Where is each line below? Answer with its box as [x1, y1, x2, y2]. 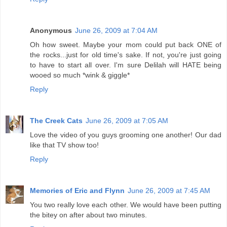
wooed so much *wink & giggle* [30, 71, 130, 80]
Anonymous [30, 26, 72, 35]
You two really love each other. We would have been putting [30, 201, 221, 209]
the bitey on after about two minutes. [30, 211, 147, 219]
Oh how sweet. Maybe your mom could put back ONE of [30, 41, 221, 49]
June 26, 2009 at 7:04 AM [75, 26, 158, 35]
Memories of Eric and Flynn [30, 186, 125, 195]
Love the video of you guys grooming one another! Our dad [30, 131, 221, 139]
